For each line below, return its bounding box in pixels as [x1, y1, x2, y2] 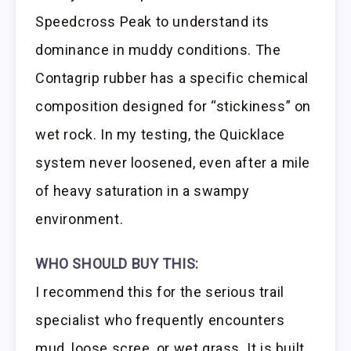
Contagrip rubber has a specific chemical [35, 70, 309, 87]
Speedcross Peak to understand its [35, 13, 270, 31]
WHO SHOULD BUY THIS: [35, 255, 199, 273]
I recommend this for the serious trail [35, 284, 284, 301]
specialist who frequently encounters [35, 312, 285, 329]
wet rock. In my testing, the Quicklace [35, 126, 285, 143]
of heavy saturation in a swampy [35, 183, 250, 200]
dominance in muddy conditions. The [35, 42, 281, 59]
